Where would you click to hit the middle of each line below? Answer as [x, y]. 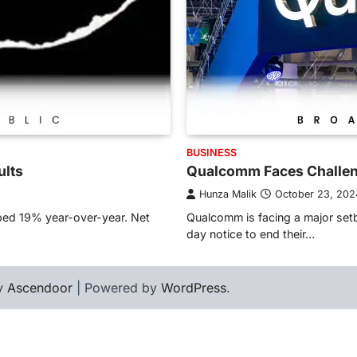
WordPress [194, 287]
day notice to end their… [251, 233]
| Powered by [117, 287]
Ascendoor [40, 287]
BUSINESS [212, 152]
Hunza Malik [228, 194]
